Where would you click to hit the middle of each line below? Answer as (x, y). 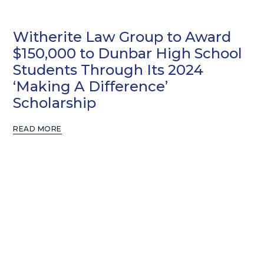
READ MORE (37, 128)
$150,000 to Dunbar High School (128, 53)
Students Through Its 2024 (108, 70)
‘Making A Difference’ (91, 86)
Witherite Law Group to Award (122, 37)
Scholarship (55, 103)
